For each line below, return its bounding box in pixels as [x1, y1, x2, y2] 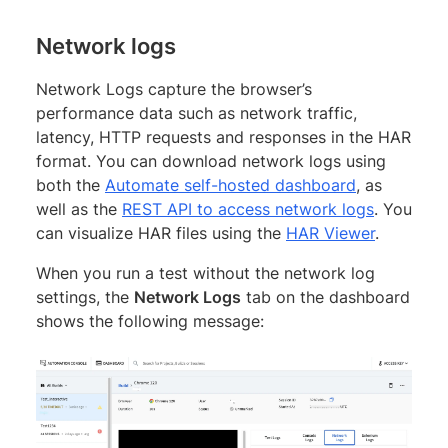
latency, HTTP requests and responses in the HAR [36, 126, 411, 147]
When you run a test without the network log [36, 262, 375, 283]
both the [36, 174, 105, 195]
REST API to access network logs [122, 198, 374, 219]
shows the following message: [36, 310, 264, 331]
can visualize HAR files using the [36, 222, 286, 243]
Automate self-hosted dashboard [105, 174, 356, 195]
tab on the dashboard [241, 286, 410, 307]
